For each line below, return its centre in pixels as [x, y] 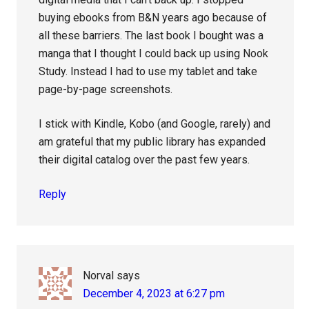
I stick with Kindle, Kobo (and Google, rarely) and [155, 124]
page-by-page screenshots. [106, 90]
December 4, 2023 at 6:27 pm [154, 294]
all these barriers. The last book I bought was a [151, 36]
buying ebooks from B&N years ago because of [153, 18]
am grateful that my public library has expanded [152, 142]
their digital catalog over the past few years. [144, 160]
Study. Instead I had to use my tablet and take [148, 72]
